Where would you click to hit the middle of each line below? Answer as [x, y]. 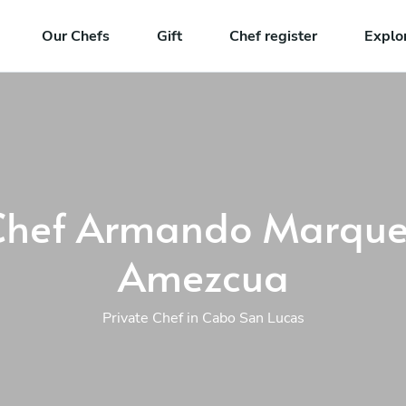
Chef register [274, 36]
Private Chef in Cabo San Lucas [203, 318]
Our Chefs [76, 36]
